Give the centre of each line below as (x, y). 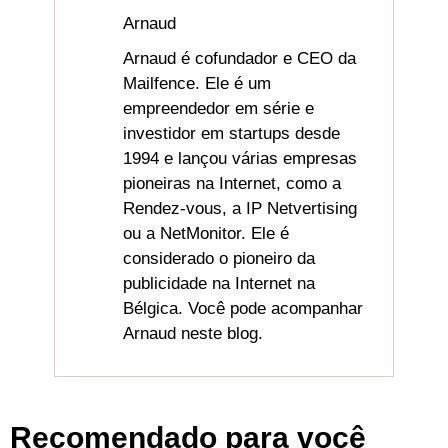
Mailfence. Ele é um (197, 83)
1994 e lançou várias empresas (240, 158)
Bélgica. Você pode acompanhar (243, 308)
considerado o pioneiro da (219, 258)
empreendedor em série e (219, 108)
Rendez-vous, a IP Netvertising (240, 208)
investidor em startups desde (232, 133)
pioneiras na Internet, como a (232, 183)
